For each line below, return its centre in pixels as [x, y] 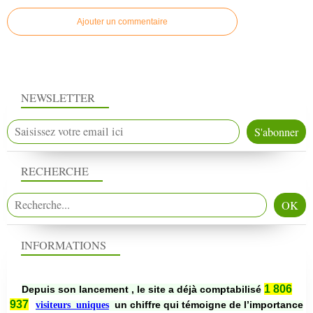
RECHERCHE [55, 172]
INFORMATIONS [64, 245]
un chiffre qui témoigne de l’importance [208, 304]
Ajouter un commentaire [122, 22]
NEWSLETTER [58, 97]
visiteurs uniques [72, 305]
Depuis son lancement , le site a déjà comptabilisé [141, 289]
